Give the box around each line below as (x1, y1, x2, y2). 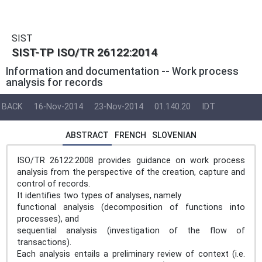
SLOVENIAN (152, 130, 196, 140)
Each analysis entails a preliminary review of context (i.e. (17, 249, 245, 259)
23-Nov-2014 (94, 102, 143, 112)
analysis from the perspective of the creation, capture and (17, 167, 245, 177)
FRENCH (115, 130, 146, 140)
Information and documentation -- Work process (6, 65, 239, 77)
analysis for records (6, 76, 103, 88)
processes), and (17, 213, 84, 224)
